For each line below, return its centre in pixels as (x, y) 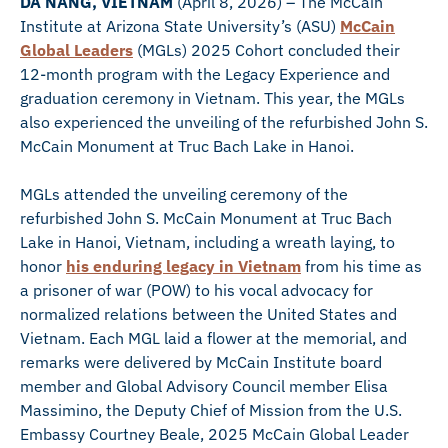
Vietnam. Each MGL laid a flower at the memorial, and (213, 338)
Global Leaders (76, 50)
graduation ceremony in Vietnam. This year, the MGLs (212, 98)
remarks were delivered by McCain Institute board (201, 362)
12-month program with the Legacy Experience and (205, 74)
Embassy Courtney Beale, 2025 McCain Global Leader (214, 434)
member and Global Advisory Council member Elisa (204, 386)
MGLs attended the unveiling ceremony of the (184, 194)
